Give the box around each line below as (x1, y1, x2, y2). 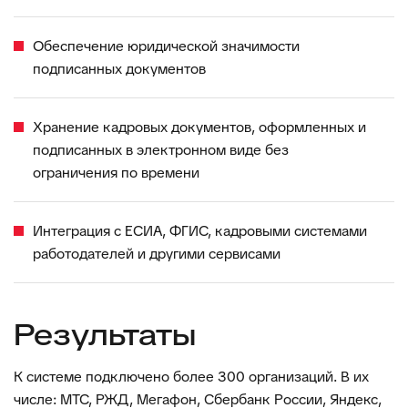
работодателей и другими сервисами (33, 244, 280, 263)
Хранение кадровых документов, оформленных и (33, 117, 366, 137)
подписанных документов (33, 59, 206, 78)
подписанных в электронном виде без (33, 140, 289, 159)
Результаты (14, 316, 196, 354)
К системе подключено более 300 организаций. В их (14, 367, 369, 386)
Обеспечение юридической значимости (33, 36, 300, 56)
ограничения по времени (33, 163, 199, 182)
